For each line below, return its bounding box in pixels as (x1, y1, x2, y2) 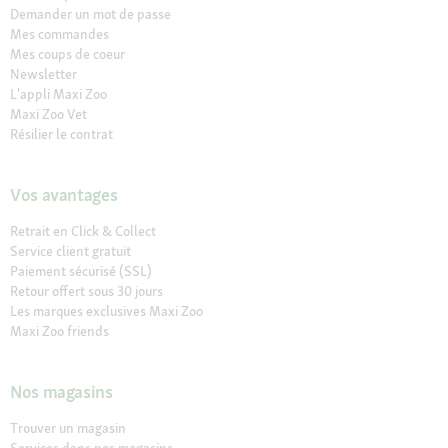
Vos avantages (10, 183, 118, 207)
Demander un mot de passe (10, 5, 171, 24)
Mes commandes (10, 25, 109, 44)
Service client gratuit (10, 242, 131, 261)
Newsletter (10, 65, 77, 84)
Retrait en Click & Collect (10, 222, 156, 241)
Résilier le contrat (10, 125, 113, 144)
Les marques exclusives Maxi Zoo (10, 302, 203, 321)
